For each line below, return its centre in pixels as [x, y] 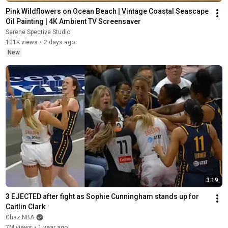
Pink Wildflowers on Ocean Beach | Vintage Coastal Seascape [107, 11]
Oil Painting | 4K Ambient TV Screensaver [73, 21]
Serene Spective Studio [38, 32]
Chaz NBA [20, 217]
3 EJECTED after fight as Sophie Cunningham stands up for [102, 196]
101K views [21, 42]
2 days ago [59, 42]
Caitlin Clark [25, 206]
